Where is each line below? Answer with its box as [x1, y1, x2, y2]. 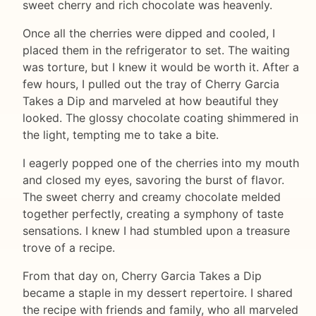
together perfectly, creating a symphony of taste [23, 207, 284, 221]
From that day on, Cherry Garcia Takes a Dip [23, 269, 262, 284]
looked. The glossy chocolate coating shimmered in [23, 111, 298, 126]
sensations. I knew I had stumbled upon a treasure [23, 224, 290, 238]
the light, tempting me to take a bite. [23, 128, 219, 142]
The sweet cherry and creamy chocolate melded [23, 190, 281, 205]
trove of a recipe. [23, 241, 115, 255]
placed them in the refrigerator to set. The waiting [23, 43, 290, 58]
